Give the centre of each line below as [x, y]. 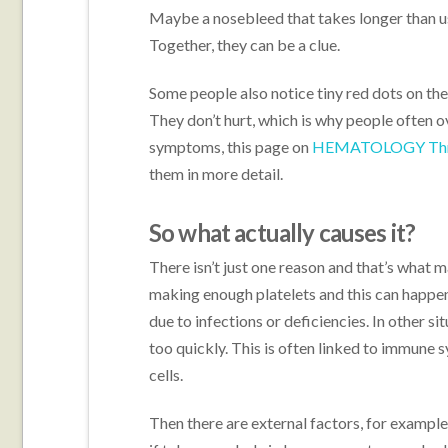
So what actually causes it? [282, 233]
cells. [165, 375]
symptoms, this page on [230, 147]
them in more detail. [215, 174]
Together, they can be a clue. [244, 45]
